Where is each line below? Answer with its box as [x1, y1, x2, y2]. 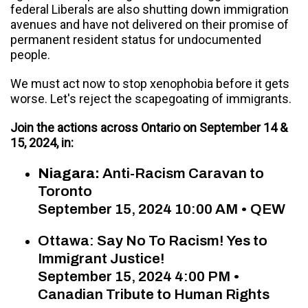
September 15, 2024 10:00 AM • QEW [38, 201, 285, 217]
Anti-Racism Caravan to [100, 166, 264, 181]
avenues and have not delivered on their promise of [10, 17, 289, 32]
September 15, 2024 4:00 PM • [38, 269, 240, 284]
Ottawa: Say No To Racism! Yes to [38, 233, 267, 248]
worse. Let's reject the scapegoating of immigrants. [10, 91, 291, 106]
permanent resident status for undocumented [10, 32, 261, 47]
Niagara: [38, 166, 100, 181]
